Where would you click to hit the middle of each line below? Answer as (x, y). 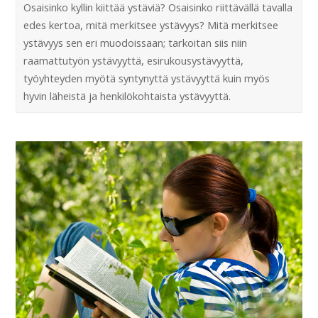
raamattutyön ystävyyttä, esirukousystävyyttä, (134, 61)
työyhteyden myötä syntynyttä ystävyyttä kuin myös (147, 78)
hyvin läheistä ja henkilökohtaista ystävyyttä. (127, 96)
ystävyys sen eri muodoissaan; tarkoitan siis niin (136, 43)
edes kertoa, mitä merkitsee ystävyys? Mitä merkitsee (151, 25)
